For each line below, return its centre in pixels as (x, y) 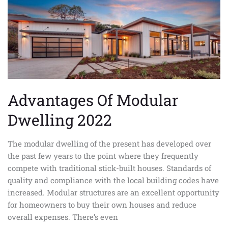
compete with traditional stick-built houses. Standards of (109, 168)
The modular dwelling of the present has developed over (109, 144)
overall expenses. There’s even (63, 217)
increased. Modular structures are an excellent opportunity (113, 193)
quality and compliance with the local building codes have (113, 180)
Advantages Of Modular (93, 100)
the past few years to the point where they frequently (103, 156)
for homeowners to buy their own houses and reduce (102, 205)
